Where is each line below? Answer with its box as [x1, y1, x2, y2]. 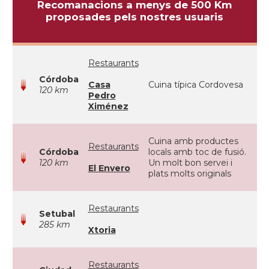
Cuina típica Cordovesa [148, 79, 243, 90]
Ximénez [88, 101, 128, 112]
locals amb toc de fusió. [148, 147, 246, 157]
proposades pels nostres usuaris [46, 11, 223, 23]
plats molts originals [148, 168, 231, 179]
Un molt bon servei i [148, 157, 232, 168]
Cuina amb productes [148, 136, 238, 147]
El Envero [88, 163, 130, 174]
